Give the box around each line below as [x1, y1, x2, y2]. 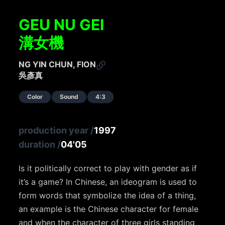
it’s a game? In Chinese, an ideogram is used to [19, 177, 197, 187]
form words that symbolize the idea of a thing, [19, 190, 196, 201]
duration [19, 139, 56, 150]
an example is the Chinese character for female [19, 204, 199, 214]
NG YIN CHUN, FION [19, 59, 96, 70]
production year [19, 125, 89, 136]
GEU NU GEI [19, 16, 104, 34]
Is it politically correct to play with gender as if [19, 163, 197, 174]
